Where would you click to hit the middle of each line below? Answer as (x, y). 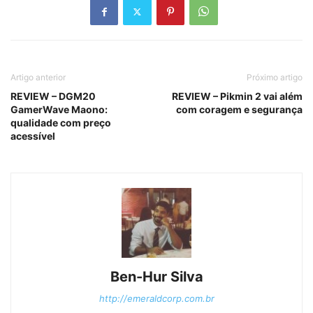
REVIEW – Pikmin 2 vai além (237, 96)
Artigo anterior (38, 78)
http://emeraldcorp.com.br (156, 299)
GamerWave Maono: (59, 110)
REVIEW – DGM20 (53, 96)
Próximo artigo (275, 78)
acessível (33, 136)
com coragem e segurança (239, 110)
